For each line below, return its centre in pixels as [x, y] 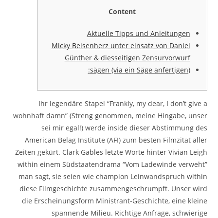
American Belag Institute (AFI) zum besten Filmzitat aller [116, 140]
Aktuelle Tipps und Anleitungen [138, 33]
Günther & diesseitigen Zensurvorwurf [127, 58]
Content [122, 11]
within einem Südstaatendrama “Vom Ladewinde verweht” [112, 164]
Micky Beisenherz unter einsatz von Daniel [121, 45]
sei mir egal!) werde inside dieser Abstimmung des [124, 128]
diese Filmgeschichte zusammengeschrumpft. [95, 189]
